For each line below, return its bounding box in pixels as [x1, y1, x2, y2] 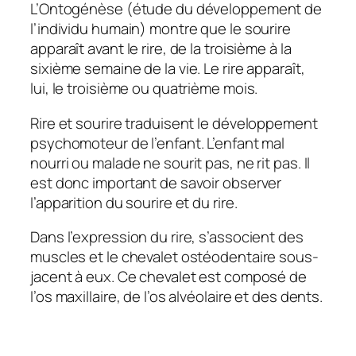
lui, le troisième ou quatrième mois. [30, 78, 258, 99]
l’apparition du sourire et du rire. [30, 192, 238, 213]
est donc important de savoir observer [30, 172, 282, 193]
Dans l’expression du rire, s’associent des [30, 226, 304, 248]
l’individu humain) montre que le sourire [30, 18, 291, 40]
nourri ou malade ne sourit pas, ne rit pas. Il [30, 152, 311, 173]
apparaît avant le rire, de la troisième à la [30, 38, 292, 60]
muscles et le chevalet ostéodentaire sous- [30, 246, 319, 268]
